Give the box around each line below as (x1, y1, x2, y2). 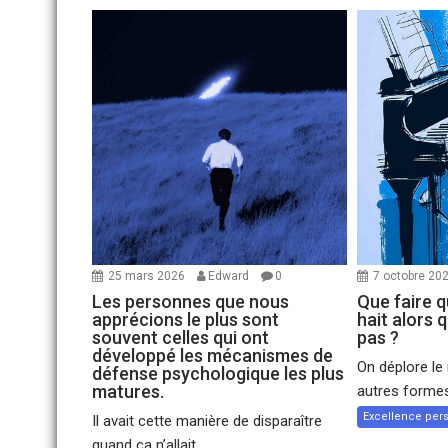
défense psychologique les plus (92, 363, 344, 385)
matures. (92, 381, 164, 403)
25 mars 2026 (108, 269, 188, 284)
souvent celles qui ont (92, 327, 269, 349)
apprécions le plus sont (92, 309, 279, 331)
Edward (208, 269, 249, 284)
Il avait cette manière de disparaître (92, 412, 322, 431)
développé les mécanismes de (92, 345, 333, 367)
